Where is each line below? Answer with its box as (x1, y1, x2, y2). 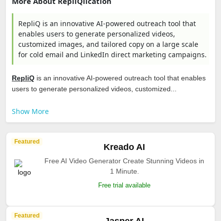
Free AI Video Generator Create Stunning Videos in (44, 157, 204, 165)
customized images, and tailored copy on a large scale (18, 39, 198, 49)
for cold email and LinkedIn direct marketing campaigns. (18, 50, 207, 59)
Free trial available (98, 182, 150, 189)
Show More (12, 107, 49, 116)
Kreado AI (104, 142, 145, 152)
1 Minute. (110, 167, 139, 175)
